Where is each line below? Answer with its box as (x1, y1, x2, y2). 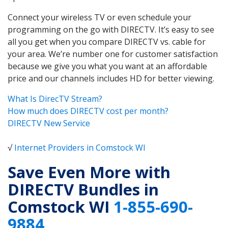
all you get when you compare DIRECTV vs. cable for (8, 36, 206, 47)
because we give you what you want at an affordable (8, 60, 207, 72)
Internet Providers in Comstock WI (14, 141, 146, 153)
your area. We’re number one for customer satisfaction (8, 48, 218, 60)
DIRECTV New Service (8, 117, 90, 129)
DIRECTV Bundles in (8, 179, 159, 201)
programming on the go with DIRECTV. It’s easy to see (8, 23, 214, 35)
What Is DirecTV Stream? (8, 93, 102, 104)
